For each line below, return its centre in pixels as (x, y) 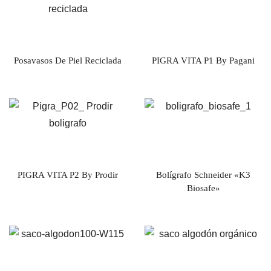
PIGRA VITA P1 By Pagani (203, 60)
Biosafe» (203, 188)
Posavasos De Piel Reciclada (68, 60)
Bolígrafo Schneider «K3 (203, 175)
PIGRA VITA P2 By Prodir (68, 175)
